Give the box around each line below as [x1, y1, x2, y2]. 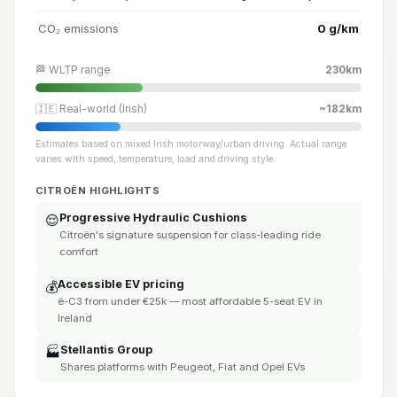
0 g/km [317, 20, 359, 35]
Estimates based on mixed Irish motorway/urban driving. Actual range [35, 137, 346, 150]
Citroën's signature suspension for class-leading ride [58, 229, 321, 241]
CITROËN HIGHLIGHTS [35, 183, 160, 197]
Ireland [57, 311, 92, 324]
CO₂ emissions [38, 20, 119, 35]
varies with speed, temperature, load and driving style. [35, 152, 276, 165]
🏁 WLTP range [35, 64, 110, 77]
